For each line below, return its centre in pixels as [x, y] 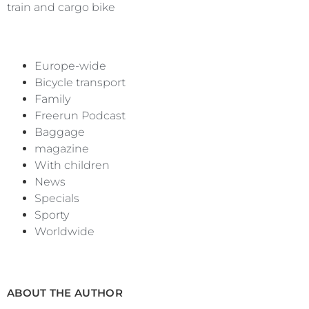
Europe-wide [70, 66]
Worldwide [64, 232]
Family [52, 99]
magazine [62, 149]
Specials [57, 199]
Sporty [52, 215]
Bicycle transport [80, 83]
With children [72, 166]
